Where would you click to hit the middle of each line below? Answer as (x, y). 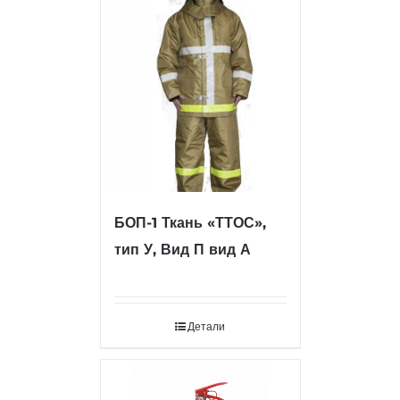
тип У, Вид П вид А (182, 250)
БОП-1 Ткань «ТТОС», (190, 223)
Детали (206, 327)
